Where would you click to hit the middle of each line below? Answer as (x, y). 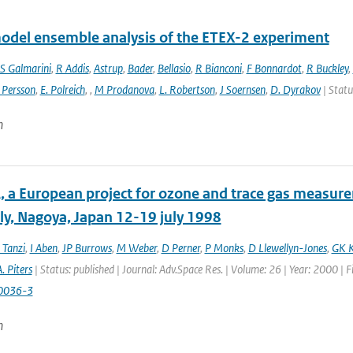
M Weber (136, 248)
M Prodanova (124, 89)
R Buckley (327, 68)
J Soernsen (242, 89)
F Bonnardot (274, 68)
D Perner (180, 248)
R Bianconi (218, 68)
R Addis (72, 68)
